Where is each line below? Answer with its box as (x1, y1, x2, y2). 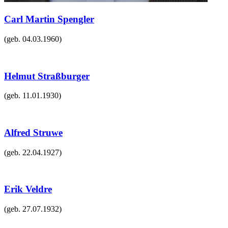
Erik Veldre (4, 184, 52, 195)
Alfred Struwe (4, 127, 63, 138)
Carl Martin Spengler (4, 14, 94, 25)
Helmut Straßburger (4, 70, 90, 81)
